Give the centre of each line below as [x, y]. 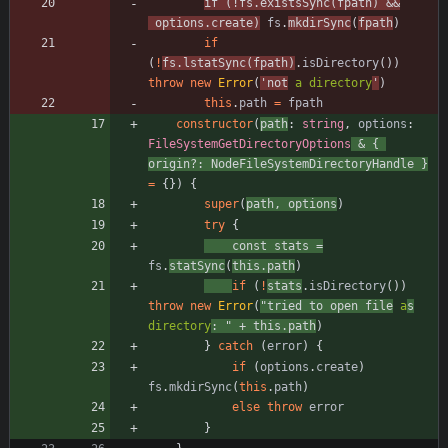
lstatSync [214, 62]
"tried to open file [326, 305]
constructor [214, 123]
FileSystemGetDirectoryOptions [249, 143]
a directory [330, 82]
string [323, 123]
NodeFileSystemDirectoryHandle [312, 163]
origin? [172, 163]
